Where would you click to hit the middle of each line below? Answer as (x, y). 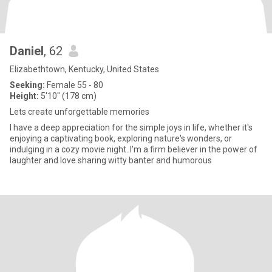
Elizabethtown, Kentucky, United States (84, 69)
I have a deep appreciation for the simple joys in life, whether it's (131, 127)
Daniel (27, 51)
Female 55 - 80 (74, 85)
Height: (24, 96)
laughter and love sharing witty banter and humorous (111, 160)
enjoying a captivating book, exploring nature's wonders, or (121, 138)
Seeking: (27, 85)
